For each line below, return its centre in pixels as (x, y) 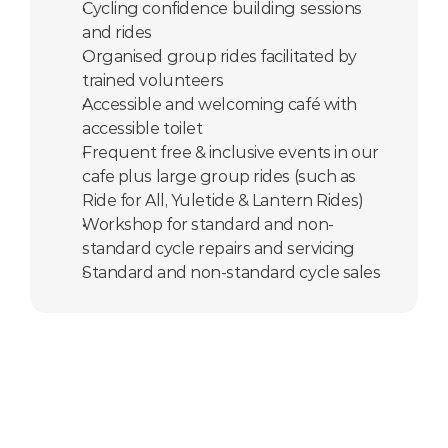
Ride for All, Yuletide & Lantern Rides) (223, 200)
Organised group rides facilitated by (220, 56)
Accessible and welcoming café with (219, 104)
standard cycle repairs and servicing (219, 248)
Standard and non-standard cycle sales (231, 272)
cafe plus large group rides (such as (219, 176)
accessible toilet (142, 128)
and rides (117, 32)
